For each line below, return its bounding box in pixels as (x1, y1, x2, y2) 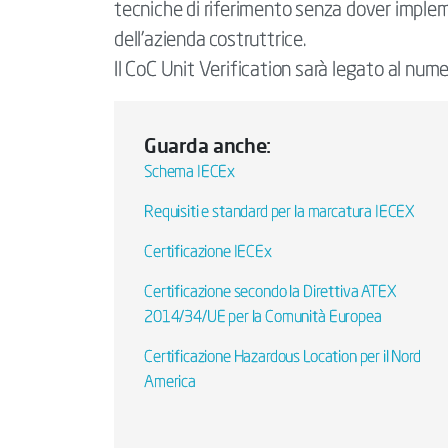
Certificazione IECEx (144, 245, 272, 261)
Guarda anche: (144, 133, 271, 158)
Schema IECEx (144, 165, 236, 181)
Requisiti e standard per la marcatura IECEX (144, 205, 416, 221)
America (144, 375, 196, 391)
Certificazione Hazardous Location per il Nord (144, 350, 421, 366)
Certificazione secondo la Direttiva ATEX (144, 285, 397, 301)
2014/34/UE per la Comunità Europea (144, 310, 382, 326)
